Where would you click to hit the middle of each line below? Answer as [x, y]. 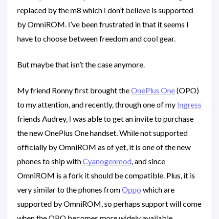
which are [158, 190]
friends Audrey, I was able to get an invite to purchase [105, 119]
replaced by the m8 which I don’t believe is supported [105, 10]
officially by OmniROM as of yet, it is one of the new [104, 147]
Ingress [189, 105]
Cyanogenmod [107, 161]
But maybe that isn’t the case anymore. [81, 65]
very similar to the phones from [69, 190]
